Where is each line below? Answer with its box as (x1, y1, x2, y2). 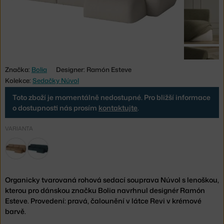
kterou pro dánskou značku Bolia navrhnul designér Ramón (5, 185, 205, 195)
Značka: (5, 64, 31, 74)
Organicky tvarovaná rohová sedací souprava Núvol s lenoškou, (5, 174, 219, 184)
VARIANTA (5, 124, 33, 132)
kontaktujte (98, 102, 137, 112)
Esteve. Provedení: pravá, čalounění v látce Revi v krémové (5, 195, 201, 205)
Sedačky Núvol (32, 75, 79, 85)
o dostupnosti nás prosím (12, 102, 98, 112)
